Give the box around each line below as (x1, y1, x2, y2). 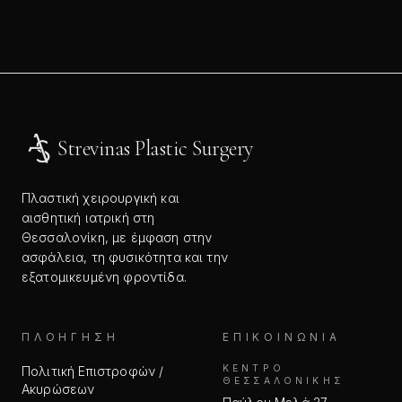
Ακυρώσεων (22, 381, 95, 397)
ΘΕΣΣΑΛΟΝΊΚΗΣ (223, 375, 344, 387)
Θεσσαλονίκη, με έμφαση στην (22, 230, 213, 245)
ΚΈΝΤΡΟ (223, 363, 284, 374)
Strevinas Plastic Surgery (57, 135, 253, 162)
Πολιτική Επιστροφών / (22, 363, 164, 379)
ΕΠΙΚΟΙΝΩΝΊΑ (223, 330, 341, 344)
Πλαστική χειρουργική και (22, 190, 179, 205)
